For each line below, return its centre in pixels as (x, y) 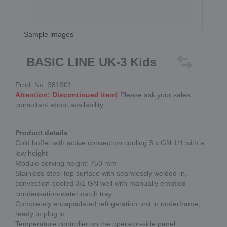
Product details (42, 133)
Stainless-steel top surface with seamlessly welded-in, (101, 173)
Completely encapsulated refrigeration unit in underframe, (108, 204)
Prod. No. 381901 (44, 85)
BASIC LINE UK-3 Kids (92, 62)
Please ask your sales (154, 95)
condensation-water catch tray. (64, 194)
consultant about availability (59, 105)
